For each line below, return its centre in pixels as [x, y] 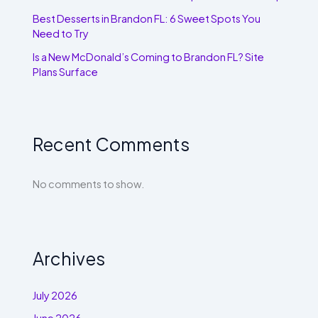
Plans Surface [66, 72]
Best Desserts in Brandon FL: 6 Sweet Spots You [147, 19]
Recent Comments [111, 144]
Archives [69, 259]
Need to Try [61, 34]
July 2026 [55, 296]
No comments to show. [89, 183]
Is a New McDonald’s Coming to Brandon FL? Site [149, 57]
